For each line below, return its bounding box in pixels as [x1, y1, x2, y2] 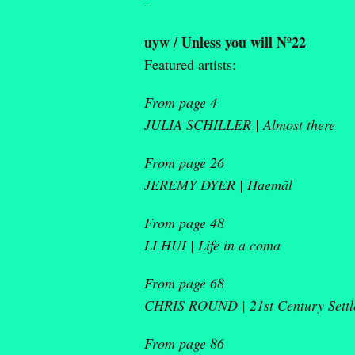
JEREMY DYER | [144, 174, 247, 194]
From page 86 [144, 333, 224, 353]
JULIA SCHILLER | [144, 114, 263, 134]
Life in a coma [198, 235, 281, 254]
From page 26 [144, 152, 224, 172]
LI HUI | [144, 235, 198, 254]
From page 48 [144, 212, 224, 232]
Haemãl [247, 174, 292, 194]
